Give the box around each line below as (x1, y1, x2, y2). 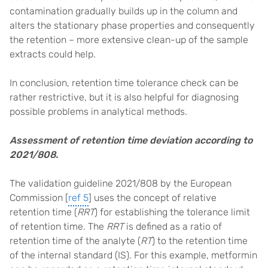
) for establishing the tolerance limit (95, 206, 250, 218)
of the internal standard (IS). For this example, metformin (10, 249, 257, 261)
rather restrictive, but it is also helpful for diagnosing (10, 92, 239, 103)
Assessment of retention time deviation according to (10, 135, 252, 146)
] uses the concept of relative (89, 192, 217, 203)
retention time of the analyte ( (10, 235, 141, 246)
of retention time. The (10, 221, 106, 232)
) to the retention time (152, 235, 248, 246)
